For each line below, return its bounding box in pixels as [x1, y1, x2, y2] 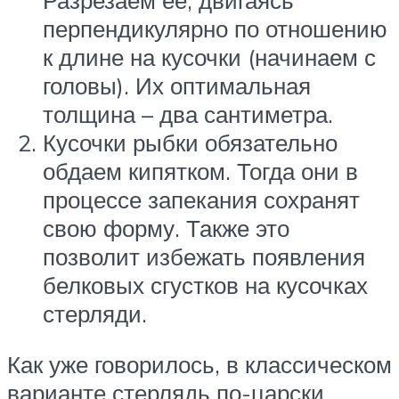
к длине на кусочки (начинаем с [43, 42, 376, 71]
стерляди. [43, 298, 147, 328]
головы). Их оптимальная [43, 70, 311, 100]
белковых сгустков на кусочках [43, 270, 368, 299]
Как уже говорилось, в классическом [7, 350, 392, 379]
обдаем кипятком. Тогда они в [43, 156, 358, 185]
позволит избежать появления [43, 241, 365, 271]
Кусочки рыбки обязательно [43, 127, 338, 157]
